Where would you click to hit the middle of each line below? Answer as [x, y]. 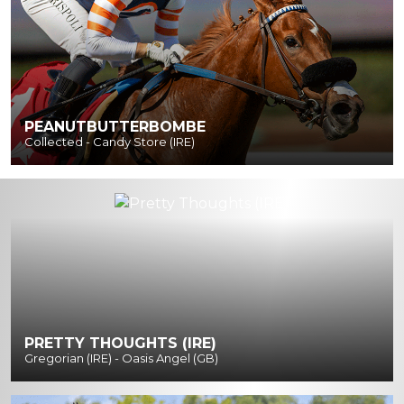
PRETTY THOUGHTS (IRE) [120, 344]
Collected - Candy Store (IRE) [110, 142]
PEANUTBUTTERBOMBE [115, 127]
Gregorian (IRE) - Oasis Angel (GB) [121, 358]
